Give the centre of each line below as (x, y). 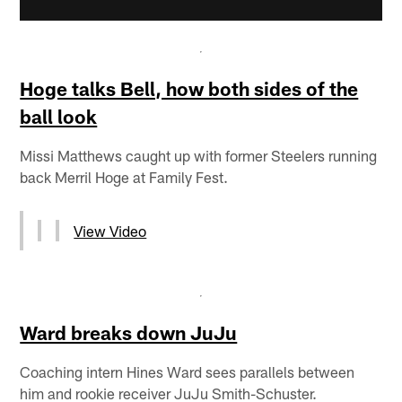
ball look (59, 117)
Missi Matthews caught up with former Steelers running (199, 156)
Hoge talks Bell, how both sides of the (189, 89)
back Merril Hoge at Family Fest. (124, 177)
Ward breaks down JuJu (129, 333)
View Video (110, 231)
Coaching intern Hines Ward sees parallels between (188, 372)
